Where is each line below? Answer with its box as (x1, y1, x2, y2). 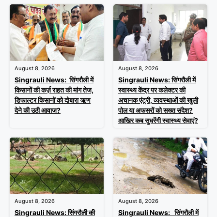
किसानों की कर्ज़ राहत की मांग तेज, (15, 85, 93, 94)
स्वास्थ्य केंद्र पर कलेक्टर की (118, 85, 186, 94)
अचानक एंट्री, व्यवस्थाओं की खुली (118, 95, 198, 104)
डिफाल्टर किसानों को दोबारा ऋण (15, 95, 91, 104)
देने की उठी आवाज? (15, 106, 61, 114)
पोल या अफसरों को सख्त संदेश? (118, 106, 193, 114)
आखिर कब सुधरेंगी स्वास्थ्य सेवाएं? (118, 116, 198, 124)
